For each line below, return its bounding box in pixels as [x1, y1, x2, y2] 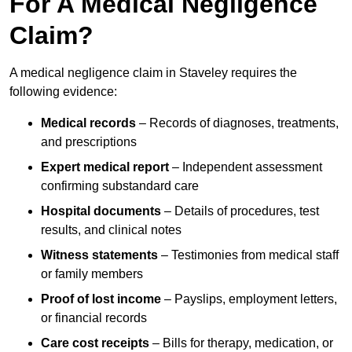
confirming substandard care [41, 179, 199, 193]
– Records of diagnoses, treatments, [136, 116, 339, 130]
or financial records [41, 311, 147, 325]
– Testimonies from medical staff [158, 248, 339, 262]
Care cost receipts [41, 336, 149, 350]
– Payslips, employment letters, [161, 292, 337, 306]
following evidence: [9, 85, 117, 99]
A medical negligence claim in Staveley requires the [9, 66, 297, 80]
